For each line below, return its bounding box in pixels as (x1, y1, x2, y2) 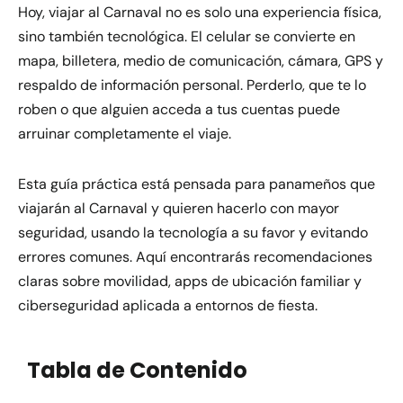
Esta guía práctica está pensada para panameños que (18, 174, 375, 193)
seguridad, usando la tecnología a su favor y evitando (18, 222, 368, 242)
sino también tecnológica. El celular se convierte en (18, 26, 355, 46)
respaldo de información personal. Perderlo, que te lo (18, 75, 366, 94)
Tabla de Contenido (27, 354, 247, 385)
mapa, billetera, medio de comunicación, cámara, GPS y (18, 50, 383, 70)
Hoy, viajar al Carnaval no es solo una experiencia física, (18, 2, 381, 22)
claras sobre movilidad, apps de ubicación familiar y (18, 271, 362, 291)
